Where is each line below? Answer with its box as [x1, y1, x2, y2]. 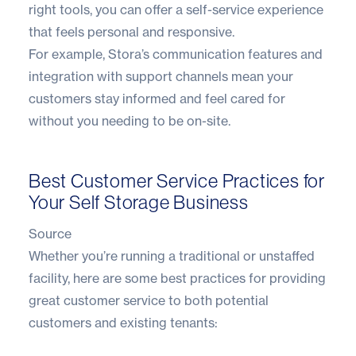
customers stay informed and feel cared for [29, 91, 285, 107]
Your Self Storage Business [29, 192, 249, 214]
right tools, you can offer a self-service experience [29, 2, 323, 18]
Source [29, 226, 72, 242]
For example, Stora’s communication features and [29, 46, 323, 63]
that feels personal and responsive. [29, 24, 234, 41]
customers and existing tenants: [29, 315, 218, 331]
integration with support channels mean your [29, 68, 293, 85]
